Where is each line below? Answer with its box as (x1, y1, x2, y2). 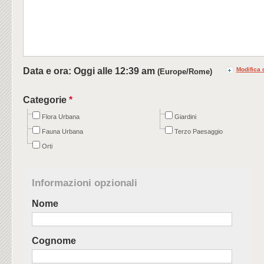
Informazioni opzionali (32, 177, 137, 189)
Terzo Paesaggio (174, 128, 223, 136)
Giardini (174, 113, 196, 121)
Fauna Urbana (42, 128, 83, 136)
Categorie (23, 94, 69, 105)
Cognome (32, 235, 76, 246)
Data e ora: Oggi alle (23, 65, 115, 77)
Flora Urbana (42, 113, 80, 121)
